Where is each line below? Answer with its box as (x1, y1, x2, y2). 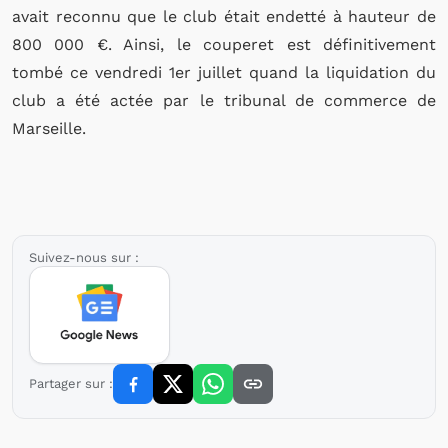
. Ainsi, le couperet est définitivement (107, 35, 437, 54)
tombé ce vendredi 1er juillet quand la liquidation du (12, 63, 436, 82)
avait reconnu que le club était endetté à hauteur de (12, 7, 436, 26)
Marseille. (12, 119, 86, 138)
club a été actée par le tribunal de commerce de (12, 91, 436, 110)
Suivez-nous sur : (29, 250, 139, 265)
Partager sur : (29, 376, 113, 391)
